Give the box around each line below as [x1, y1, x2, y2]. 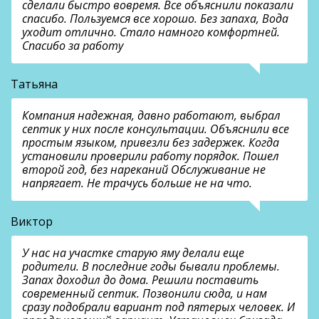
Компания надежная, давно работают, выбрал [22, 108, 281, 124]
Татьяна [11, 76, 58, 93]
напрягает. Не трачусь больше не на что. [22, 175, 252, 192]
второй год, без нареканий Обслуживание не [22, 162, 266, 178]
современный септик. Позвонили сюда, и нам [22, 286, 267, 302]
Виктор [11, 214, 53, 230]
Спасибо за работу [22, 38, 123, 54]
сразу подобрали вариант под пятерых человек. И [22, 299, 295, 315]
